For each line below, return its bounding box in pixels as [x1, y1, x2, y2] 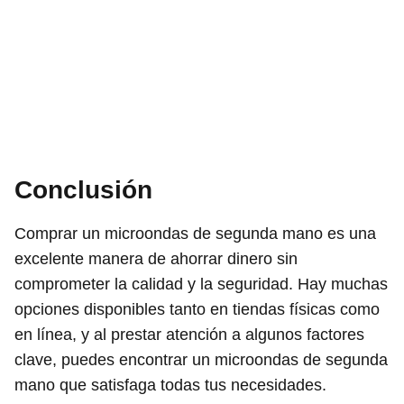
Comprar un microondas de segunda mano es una [14, 224, 376, 243]
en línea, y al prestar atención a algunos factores [14, 325, 364, 344]
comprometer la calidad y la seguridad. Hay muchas [14, 274, 388, 293]
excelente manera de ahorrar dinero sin [14, 249, 298, 268]
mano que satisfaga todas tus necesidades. [14, 375, 326, 394]
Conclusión [14, 175, 152, 204]
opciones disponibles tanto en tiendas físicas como [14, 299, 380, 318]
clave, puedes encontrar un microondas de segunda [14, 350, 388, 369]
